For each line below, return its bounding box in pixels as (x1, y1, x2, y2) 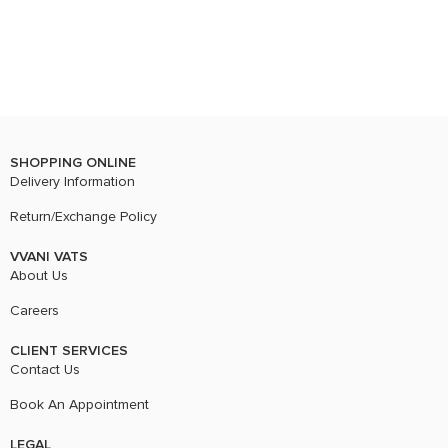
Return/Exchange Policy (10, 209, 157, 224)
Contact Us (10, 362, 80, 377)
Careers (10, 303, 59, 318)
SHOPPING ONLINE (10, 153, 136, 171)
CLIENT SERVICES (10, 341, 128, 359)
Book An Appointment (10, 397, 149, 412)
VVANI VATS (10, 247, 88, 265)
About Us (10, 268, 68, 283)
